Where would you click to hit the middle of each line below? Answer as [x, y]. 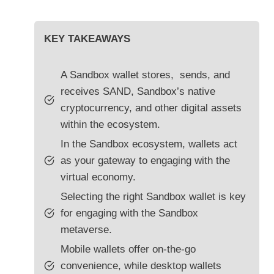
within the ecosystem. [110, 125]
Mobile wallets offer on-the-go [128, 250]
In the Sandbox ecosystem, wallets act [149, 144]
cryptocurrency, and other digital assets [151, 108]
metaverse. [86, 230]
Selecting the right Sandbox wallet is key [153, 197]
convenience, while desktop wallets [141, 266]
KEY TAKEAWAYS [87, 39]
